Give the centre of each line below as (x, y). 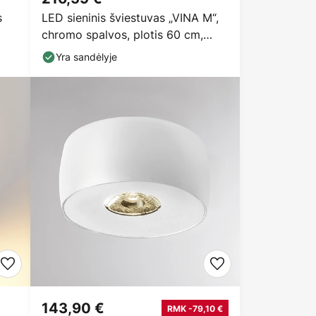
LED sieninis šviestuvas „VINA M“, (130, 18)
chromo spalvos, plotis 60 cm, (122, 35)
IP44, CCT (68, 51)
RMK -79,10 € (195, 308)
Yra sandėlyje (86, 57)
